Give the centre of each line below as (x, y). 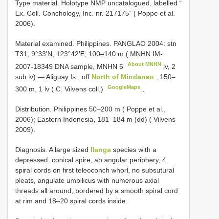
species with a (134, 150)
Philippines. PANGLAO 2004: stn (126, 43)
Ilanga (101, 150)
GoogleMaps (124, 87)
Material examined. (46, 43)
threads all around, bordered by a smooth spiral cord (97, 191)
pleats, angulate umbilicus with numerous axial (87, 181)
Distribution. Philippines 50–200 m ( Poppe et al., (90, 109)
